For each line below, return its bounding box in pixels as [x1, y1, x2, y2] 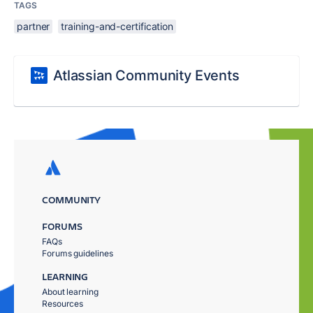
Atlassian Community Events [53, 67, 240, 84]
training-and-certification [61, 20, 174, 32]
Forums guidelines [42, 248, 113, 259]
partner [17, 20, 50, 32]
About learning [42, 286, 99, 297]
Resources [42, 298, 84, 309]
